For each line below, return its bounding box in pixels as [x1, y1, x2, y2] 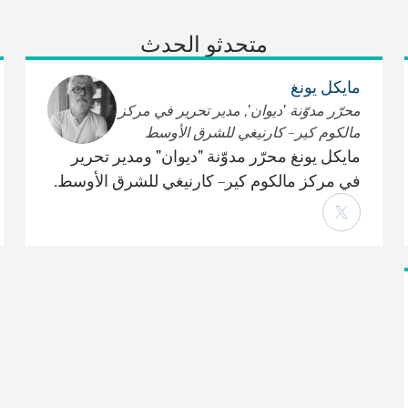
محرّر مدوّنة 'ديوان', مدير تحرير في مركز [118, 101, 361, 120]
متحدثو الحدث [140, 29, 268, 57]
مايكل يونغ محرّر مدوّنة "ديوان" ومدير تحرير [71, 145, 361, 167]
